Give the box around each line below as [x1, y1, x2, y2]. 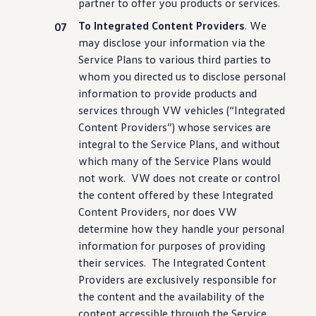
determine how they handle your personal [78, 221, 285, 236]
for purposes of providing [138, 238, 266, 253]
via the [229, 35, 266, 49]
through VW [118, 103, 182, 117]
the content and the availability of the [78, 289, 265, 303]
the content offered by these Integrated [78, 188, 274, 202]
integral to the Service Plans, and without [78, 137, 281, 151]
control [245, 171, 281, 185]
